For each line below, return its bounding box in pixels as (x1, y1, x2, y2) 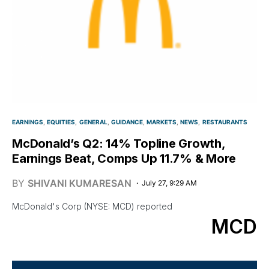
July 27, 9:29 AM (142, 178, 197, 188)
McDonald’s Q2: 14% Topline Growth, (12, 136, 225, 151)
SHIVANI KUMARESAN (28, 177, 131, 190)
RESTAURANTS (202, 118, 247, 126)
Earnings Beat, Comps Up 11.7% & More (12, 151, 236, 166)
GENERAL (79, 118, 107, 126)
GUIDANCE (110, 118, 143, 126)
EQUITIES (47, 118, 76, 126)
